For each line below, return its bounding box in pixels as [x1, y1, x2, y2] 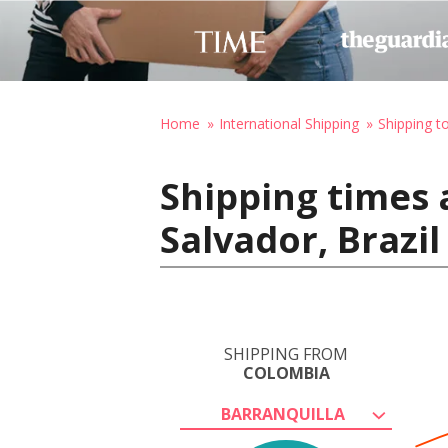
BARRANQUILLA [221, 403, 345, 425]
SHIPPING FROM [224, 343, 348, 365]
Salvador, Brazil [160, 215, 440, 264]
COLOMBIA [242, 362, 330, 384]
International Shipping [219, 114, 359, 133]
